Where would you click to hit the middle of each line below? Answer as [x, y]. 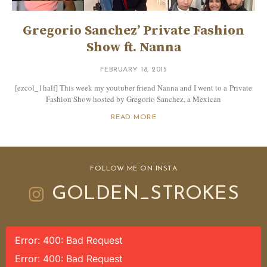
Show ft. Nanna [133, 48]
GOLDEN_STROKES [145, 195]
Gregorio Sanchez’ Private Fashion [133, 31]
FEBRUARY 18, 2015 [133, 70]
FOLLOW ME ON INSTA [133, 169]
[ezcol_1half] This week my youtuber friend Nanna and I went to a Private [133, 88]
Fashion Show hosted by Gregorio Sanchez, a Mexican [133, 99]
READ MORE [133, 118]
